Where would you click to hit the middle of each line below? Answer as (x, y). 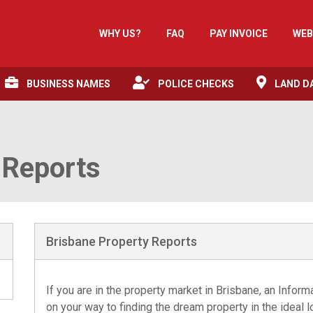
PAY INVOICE (239, 33)
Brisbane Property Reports (122, 241)
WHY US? (120, 33)
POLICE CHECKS (196, 84)
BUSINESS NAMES (68, 84)
